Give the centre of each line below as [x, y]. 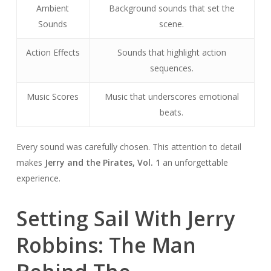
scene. [172, 24]
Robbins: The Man [106, 245]
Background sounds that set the [171, 8]
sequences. [171, 68]
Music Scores [53, 97]
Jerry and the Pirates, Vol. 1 [102, 163]
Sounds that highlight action [171, 53]
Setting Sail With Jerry [125, 219]
